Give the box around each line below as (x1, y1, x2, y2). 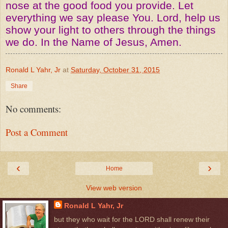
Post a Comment (6, 126, 68, 139)
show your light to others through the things (6, 23, 216, 36)
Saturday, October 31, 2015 (71, 65, 160, 74)
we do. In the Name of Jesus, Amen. (6, 36, 182, 48)
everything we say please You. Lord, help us (6, 11, 220, 24)
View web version (86, 183, 142, 192)
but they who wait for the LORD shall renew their (53, 215, 210, 223)
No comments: (6, 102, 61, 115)
